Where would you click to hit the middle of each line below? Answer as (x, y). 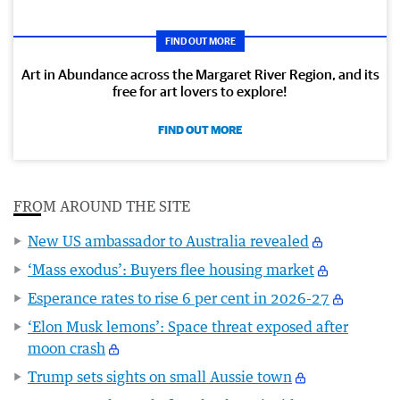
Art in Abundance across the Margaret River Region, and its (200, 74)
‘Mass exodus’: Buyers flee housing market (171, 269)
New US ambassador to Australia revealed (168, 241)
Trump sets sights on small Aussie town (160, 376)
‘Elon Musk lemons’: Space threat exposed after (188, 326)
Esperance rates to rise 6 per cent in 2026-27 (179, 298)
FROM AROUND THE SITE (102, 206)
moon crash (67, 348)
